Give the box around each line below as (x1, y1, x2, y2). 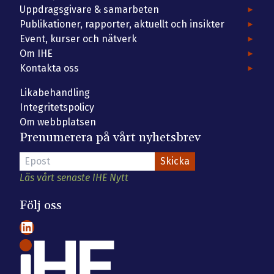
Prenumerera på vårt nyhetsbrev (20, 129, 201, 146)
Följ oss (20, 198, 62, 214)
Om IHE (20, 47, 53, 59)
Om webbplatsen (20, 116, 96, 128)
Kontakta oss (20, 62, 79, 74)
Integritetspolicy (20, 101, 94, 113)
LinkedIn (19, 218, 76, 235)
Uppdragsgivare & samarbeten (20, 3, 159, 15)
